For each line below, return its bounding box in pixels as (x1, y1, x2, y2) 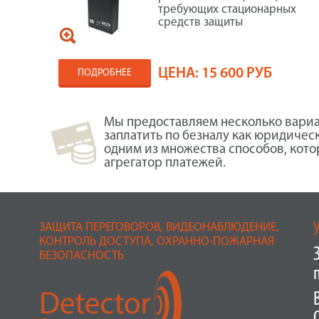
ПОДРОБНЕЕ (78, 68, 132, 78)
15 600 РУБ (202, 66, 273, 81)
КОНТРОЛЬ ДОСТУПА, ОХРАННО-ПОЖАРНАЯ (38, 236, 274, 248)
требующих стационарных (158, 4, 297, 16)
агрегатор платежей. (104, 157, 226, 170)
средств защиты (158, 16, 244, 28)
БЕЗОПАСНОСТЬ (38, 250, 124, 262)
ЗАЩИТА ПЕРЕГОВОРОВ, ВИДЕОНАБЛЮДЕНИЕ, (38, 221, 279, 234)
